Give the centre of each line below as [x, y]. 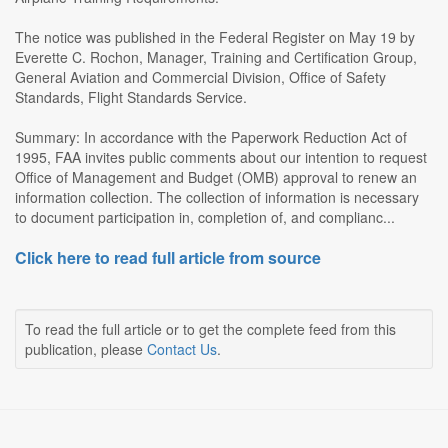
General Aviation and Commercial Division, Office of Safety [200, 77]
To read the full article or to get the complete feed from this [210, 329]
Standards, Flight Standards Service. [131, 97]
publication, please [86, 349]
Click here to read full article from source [168, 258]
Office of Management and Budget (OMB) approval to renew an [216, 177]
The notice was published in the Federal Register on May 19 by [215, 37]
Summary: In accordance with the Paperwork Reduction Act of [211, 137]
